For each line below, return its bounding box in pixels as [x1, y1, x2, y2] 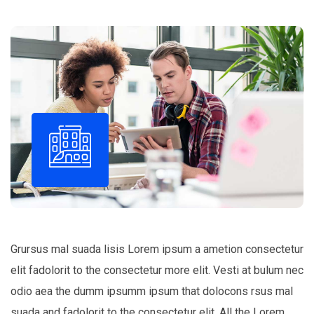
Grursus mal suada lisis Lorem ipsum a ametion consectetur [11, 242, 303, 256]
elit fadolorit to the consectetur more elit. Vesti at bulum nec [11, 263, 303, 277]
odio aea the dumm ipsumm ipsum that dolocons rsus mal [11, 284, 293, 298]
